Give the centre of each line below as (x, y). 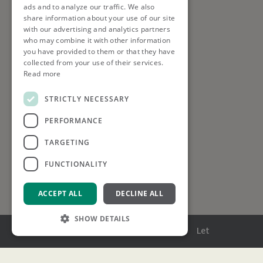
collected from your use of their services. (94, 63)
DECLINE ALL (139, 193)
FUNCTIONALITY (76, 164)
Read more (42, 74)
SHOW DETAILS (102, 219)
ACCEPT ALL (60, 193)
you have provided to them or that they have (99, 51)
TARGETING (67, 142)
